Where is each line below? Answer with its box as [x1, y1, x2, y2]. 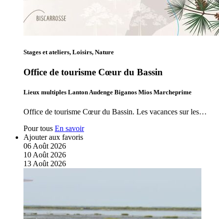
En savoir [55, 124, 84, 132]
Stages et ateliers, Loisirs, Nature [23, 48, 114, 56]
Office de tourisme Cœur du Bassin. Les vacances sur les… [23, 107, 207, 116]
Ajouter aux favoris [23, 132, 83, 141]
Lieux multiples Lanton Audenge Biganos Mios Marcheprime [23, 88, 192, 96]
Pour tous [23, 124, 53, 132]
